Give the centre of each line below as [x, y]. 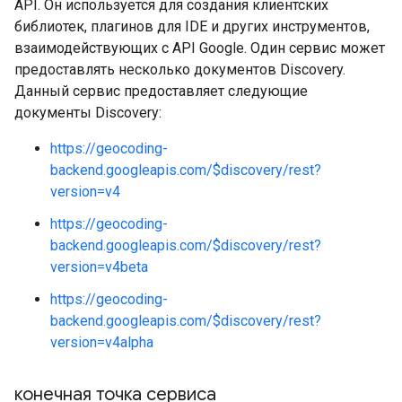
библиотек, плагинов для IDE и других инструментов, [192, 26]
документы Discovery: [88, 113]
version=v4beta [99, 267]
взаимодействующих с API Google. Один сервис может [200, 48]
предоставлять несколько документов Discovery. [180, 70]
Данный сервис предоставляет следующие [161, 91]
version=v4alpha [102, 342]
